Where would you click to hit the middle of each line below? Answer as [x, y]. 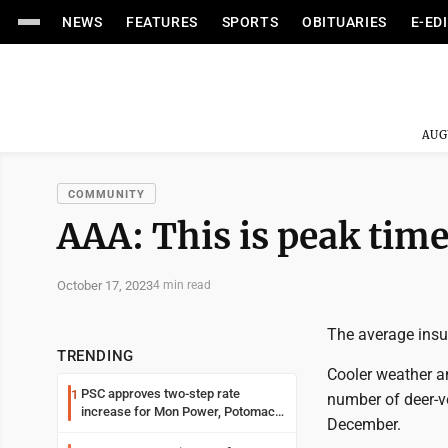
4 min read [182, 285]
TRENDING [95, 356]
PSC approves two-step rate [160, 393]
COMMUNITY [106, 194]
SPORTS [250, 22]
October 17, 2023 [105, 285]
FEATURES [162, 22]
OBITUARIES [344, 22]
